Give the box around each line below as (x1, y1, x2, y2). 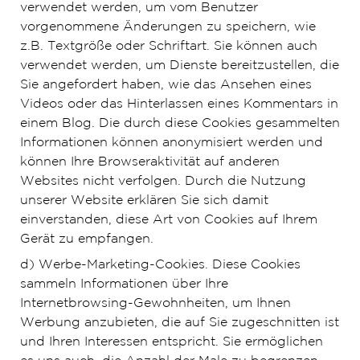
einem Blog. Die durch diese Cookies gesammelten (19, 117, 340, 129)
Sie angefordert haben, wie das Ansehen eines (19, 79, 312, 91)
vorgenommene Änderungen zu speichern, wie (19, 21, 316, 33)
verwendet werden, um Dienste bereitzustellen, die (19, 59, 339, 72)
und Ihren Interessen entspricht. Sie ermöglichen (19, 336, 323, 348)
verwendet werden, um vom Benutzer (19, 2, 258, 14)
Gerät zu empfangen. (19, 233, 153, 245)
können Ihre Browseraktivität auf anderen (19, 156, 280, 168)
